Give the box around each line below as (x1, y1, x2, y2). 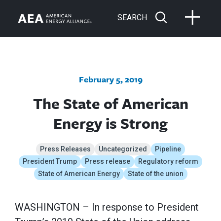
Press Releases (40, 145, 91, 153)
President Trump (23, 157, 77, 166)
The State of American (33, 93, 188, 114)
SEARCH (117, 12, 147, 22)
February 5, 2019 (78, 73, 143, 85)
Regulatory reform (138, 157, 198, 166)
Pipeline (155, 145, 181, 153)
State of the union (127, 170, 184, 178)
